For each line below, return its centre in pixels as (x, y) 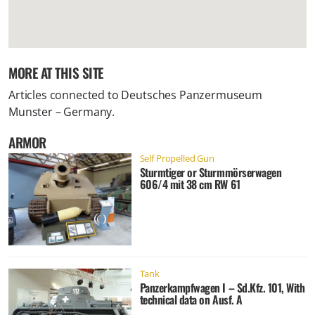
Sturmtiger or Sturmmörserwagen (211, 172)
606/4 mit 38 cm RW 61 (190, 184)
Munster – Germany (60, 111)
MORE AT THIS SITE (56, 72)
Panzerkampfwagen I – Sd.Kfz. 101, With (222, 287)
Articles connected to (65, 95)
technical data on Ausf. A (191, 299)
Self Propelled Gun (177, 158)
